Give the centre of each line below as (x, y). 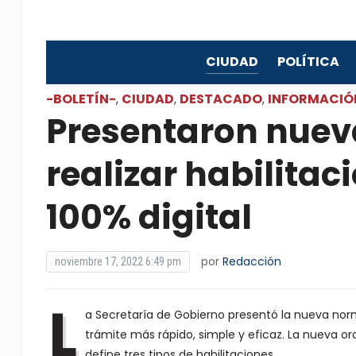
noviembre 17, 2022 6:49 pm (118, 261)
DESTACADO (221, 99)
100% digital (149, 217)
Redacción (252, 261)
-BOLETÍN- (81, 99)
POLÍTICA (308, 62)
